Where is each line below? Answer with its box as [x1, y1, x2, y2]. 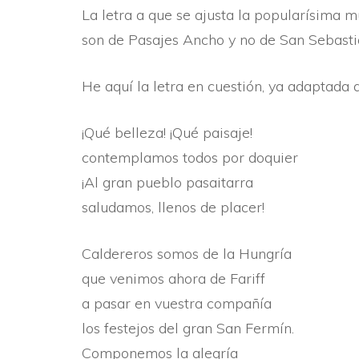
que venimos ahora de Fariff [82, 269, 265, 288]
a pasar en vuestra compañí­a [82, 294, 272, 313]
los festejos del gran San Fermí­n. [82, 319, 294, 337]
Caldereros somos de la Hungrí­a [82, 244, 292, 263]
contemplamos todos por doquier [82, 148, 298, 167]
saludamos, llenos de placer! [82, 198, 264, 216]
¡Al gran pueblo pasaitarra [82, 173, 253, 192]
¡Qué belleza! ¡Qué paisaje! [82, 123, 252, 142]
